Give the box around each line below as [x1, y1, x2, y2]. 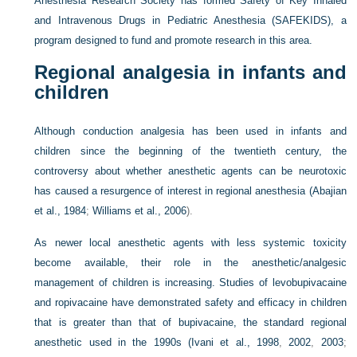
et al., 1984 [34, 205, 87, 218]
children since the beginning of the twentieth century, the [34, 145, 347, 158]
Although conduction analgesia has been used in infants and [34, 125, 347, 138]
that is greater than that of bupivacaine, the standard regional [34, 316, 347, 329]
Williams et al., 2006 [92, 205, 187, 218]
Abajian [312, 185, 347, 198]
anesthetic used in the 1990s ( [34, 336, 192, 349]
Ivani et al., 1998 [191, 336, 279, 349]
